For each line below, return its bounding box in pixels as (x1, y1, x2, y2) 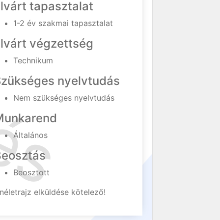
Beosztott (13, 167, 50, 177)
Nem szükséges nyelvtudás (13, 93, 115, 103)
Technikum (13, 55, 54, 65)
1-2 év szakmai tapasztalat (13, 18, 113, 28)
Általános (13, 130, 48, 140)
